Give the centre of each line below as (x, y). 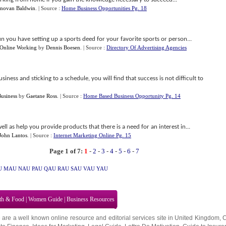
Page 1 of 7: (66, 151)
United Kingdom (197, 218)
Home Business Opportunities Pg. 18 (104, 8)
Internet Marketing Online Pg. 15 (92, 135)
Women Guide (45, 199)
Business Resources (91, 199)
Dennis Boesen (63, 47)
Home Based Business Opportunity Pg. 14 (132, 96)
